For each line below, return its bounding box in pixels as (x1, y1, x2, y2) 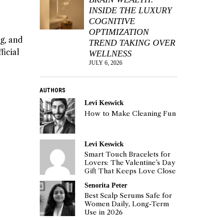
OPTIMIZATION (89, 27, 149, 37)
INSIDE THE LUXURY (89, 5, 172, 16)
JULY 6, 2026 (89, 59, 122, 67)
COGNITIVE (89, 16, 135, 27)
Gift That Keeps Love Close (84, 166, 176, 175)
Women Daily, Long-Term (84, 200, 169, 209)
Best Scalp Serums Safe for (84, 192, 172, 200)
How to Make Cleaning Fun (84, 109, 176, 118)
